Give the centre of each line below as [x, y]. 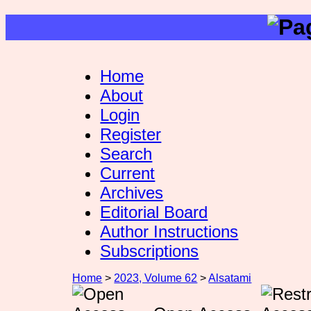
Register [131, 134]
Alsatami [230, 278]
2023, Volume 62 [156, 278]
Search [126, 153]
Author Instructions [169, 231]
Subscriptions [150, 251]
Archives [132, 192]
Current [128, 173]
